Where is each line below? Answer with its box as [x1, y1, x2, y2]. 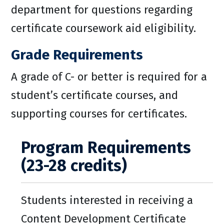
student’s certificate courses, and [11, 88, 178, 102]
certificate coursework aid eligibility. [11, 21, 196, 35]
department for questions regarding [11, 3, 192, 16]
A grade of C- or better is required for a [11, 70, 207, 83]
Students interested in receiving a [21, 193, 193, 207]
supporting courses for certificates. [11, 107, 187, 120]
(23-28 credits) [21, 156, 127, 175]
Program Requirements [21, 138, 191, 157]
